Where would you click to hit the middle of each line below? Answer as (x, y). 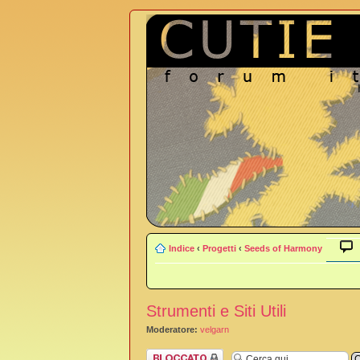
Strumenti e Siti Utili (216, 311)
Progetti (219, 248)
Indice (182, 248)
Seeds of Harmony (283, 248)
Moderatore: (172, 329)
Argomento (168, 353)
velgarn (215, 329)
